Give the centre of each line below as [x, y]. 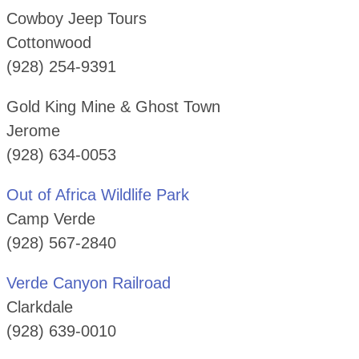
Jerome [33, 130]
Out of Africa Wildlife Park [97, 194]
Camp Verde [50, 218]
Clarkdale [39, 307]
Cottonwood [48, 42]
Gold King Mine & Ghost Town [113, 106]
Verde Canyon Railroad [88, 282]
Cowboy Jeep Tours [76, 18]
